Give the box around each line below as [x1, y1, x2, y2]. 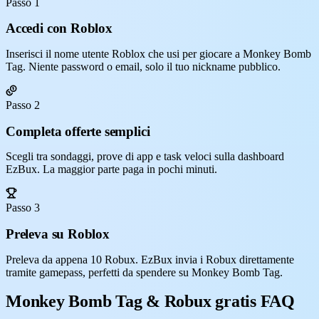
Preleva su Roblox [6, 226, 110, 242]
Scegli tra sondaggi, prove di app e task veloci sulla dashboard [6, 150, 284, 163]
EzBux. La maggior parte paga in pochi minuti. [6, 163, 217, 176]
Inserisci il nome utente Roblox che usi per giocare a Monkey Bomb [6, 47, 311, 60]
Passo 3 [6, 202, 40, 214]
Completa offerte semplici [6, 123, 150, 139]
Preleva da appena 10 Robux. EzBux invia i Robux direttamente [6, 253, 294, 266]
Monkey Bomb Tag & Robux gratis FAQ [6, 291, 295, 310]
